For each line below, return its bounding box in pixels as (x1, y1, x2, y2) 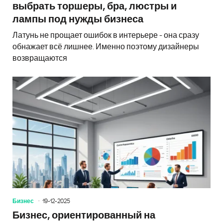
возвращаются (12, 54, 67, 63)
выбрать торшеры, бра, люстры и (12, 1, 177, 12)
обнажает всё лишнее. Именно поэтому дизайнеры (12, 43, 199, 51)
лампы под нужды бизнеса (12, 14, 143, 25)
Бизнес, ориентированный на (12, 211, 155, 221)
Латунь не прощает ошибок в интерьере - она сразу (12, 31, 199, 40)
